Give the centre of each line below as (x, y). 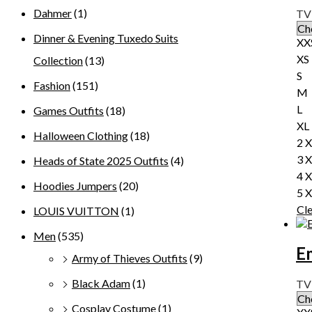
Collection (58, 60)
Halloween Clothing (81, 135)
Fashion (52, 85)
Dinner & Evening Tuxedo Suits (106, 38)
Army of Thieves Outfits (130, 258)
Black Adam (101, 283)
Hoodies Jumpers (75, 186)
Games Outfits (69, 110)
